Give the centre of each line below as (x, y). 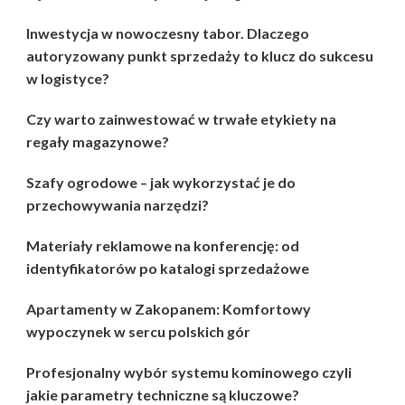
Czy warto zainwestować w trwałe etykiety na (181, 119)
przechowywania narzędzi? (118, 205)
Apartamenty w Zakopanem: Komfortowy (169, 309)
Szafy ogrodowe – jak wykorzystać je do (161, 183)
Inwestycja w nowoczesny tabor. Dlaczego (168, 33)
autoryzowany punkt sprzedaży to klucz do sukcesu (200, 56)
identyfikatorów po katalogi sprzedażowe (168, 268)
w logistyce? (68, 79)
